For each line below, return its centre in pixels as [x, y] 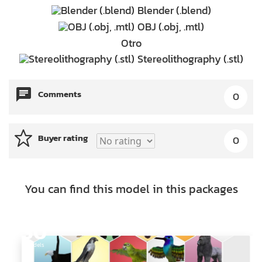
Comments [60, 94]
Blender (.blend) [174, 11]
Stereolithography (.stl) [190, 59]
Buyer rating [63, 138]
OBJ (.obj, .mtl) [170, 26]
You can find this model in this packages [131, 189]
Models [35, 245]
